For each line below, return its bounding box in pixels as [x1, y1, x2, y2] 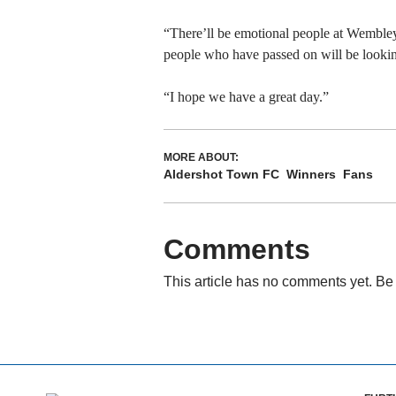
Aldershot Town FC [163, 166, 279, 181]
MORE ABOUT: [163, 150, 239, 164]
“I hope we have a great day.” [163, 88, 329, 104]
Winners [286, 166, 336, 181]
